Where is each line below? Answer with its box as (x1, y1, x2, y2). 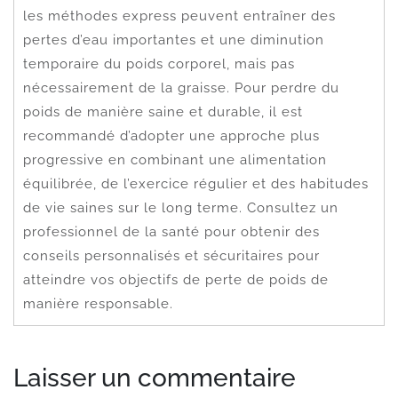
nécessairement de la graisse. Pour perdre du (23, 79, 339, 96)
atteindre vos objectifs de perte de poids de (23, 271, 329, 288)
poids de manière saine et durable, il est (23, 103, 303, 120)
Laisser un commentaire (13, 362, 296, 393)
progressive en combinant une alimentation (23, 151, 327, 168)
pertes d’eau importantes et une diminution (23, 31, 324, 48)
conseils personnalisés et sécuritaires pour (23, 247, 320, 264)
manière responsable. (23, 295, 173, 312)
